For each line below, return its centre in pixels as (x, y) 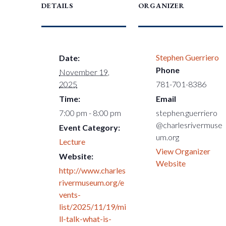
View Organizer (183, 151)
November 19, (84, 72)
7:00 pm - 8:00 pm (90, 113)
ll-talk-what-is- (86, 219)
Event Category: (90, 127)
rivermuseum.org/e (92, 182)
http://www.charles (93, 170)
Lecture (72, 142)
